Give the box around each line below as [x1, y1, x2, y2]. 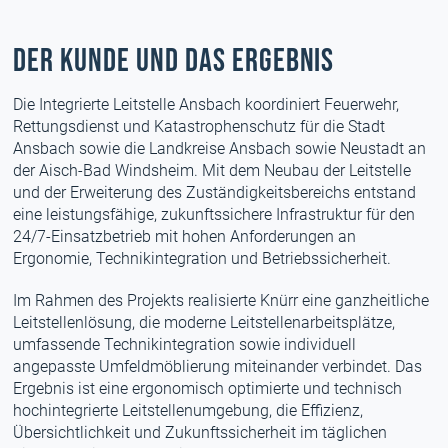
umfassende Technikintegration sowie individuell [13, 335, 357, 354]
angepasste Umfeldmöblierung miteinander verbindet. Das [13, 357, 423, 376]
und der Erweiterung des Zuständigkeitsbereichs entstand [13, 183, 417, 202]
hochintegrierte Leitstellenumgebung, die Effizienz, [13, 401, 364, 420]
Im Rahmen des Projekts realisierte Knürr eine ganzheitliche [13, 291, 430, 310]
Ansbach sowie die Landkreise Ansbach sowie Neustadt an [13, 139, 427, 158]
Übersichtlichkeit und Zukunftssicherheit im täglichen [13, 423, 388, 442]
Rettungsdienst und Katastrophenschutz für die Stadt [13, 117, 386, 136]
